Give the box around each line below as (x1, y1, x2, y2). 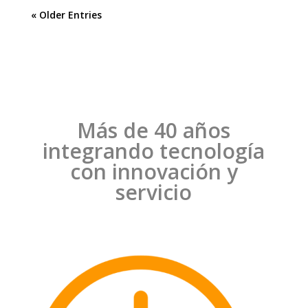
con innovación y (69, 157, 238, 186)
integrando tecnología (43, 137, 265, 166)
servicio (115, 178, 192, 207)
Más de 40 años (77, 116, 231, 145)
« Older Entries (30, 8, 102, 22)
